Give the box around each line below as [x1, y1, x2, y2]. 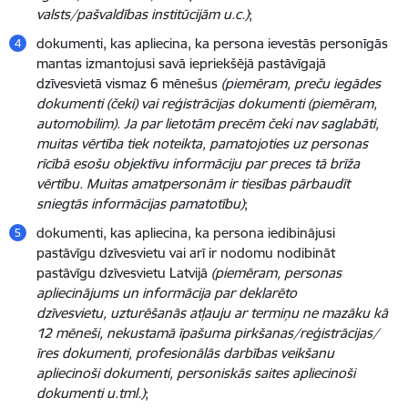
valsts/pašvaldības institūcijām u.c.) [36, 5, 249, 23]
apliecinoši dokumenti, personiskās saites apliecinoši [36, 364, 355, 382]
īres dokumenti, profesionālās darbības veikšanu [36, 344, 334, 362]
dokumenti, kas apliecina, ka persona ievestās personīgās [36, 35, 388, 52]
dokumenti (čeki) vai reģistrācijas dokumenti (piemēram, [36, 95, 377, 112]
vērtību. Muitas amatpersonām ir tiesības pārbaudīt [36, 175, 350, 192]
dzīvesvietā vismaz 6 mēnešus [36, 75, 221, 92]
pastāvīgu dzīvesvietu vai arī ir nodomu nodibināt [36, 244, 335, 261]
